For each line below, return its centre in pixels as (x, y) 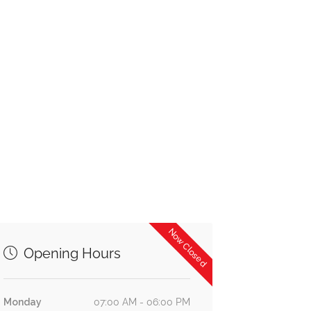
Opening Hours (70, 253)
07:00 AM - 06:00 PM (142, 302)
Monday (22, 302)
